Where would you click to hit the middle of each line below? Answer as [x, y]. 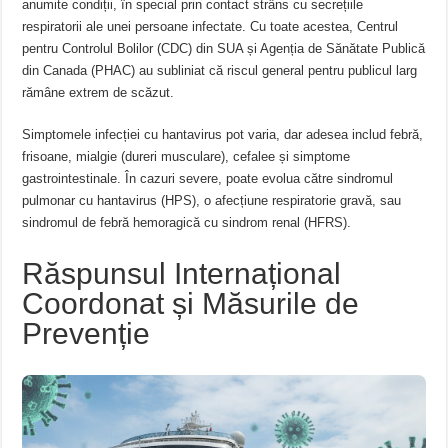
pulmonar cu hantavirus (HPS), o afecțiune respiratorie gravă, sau [212, 201]
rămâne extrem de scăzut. [98, 93]
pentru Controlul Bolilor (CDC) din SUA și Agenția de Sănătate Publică [224, 49]
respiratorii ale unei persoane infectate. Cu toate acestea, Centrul [210, 27]
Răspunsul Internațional [182, 274]
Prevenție [86, 334]
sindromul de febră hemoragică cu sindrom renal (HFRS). [187, 223]
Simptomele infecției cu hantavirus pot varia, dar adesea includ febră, [223, 135]
